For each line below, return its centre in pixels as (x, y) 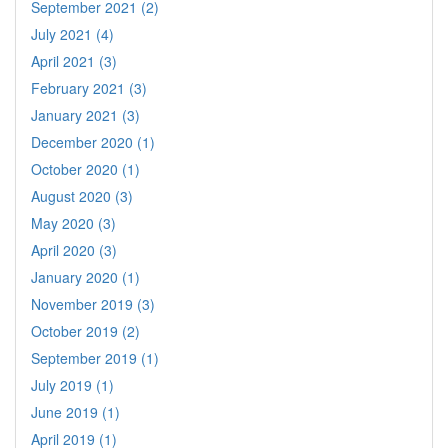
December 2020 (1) (93, 141)
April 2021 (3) (74, 60)
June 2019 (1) (75, 411)
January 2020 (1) (85, 276)
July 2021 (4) (72, 33)
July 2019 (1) (72, 384)
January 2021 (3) (85, 114)
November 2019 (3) (93, 303)
